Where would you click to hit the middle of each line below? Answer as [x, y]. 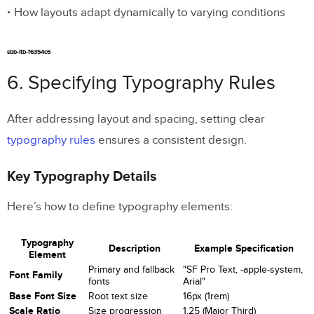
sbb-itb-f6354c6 [29, 52]
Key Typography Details [82, 176]
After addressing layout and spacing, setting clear [136, 119]
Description [134, 248]
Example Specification [244, 248]
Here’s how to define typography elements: [120, 206]
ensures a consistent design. [171, 140]
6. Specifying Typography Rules [141, 83]
